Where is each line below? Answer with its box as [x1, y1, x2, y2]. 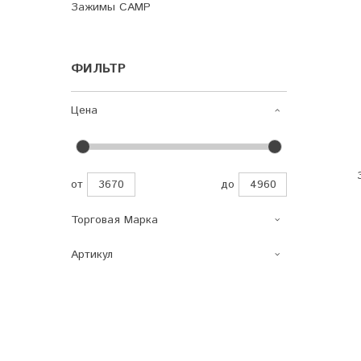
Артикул [71, 247, 113, 263]
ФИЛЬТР [71, 60, 126, 78]
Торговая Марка [71, 212, 158, 228]
